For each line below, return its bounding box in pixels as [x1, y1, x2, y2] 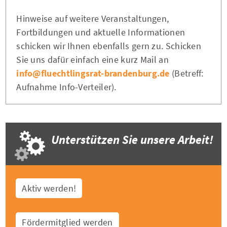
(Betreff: [169, 67, 204, 80]
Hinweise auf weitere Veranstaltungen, [16, 13, 169, 25]
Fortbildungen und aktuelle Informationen [16, 26, 185, 39]
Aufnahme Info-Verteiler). [16, 81, 117, 93]
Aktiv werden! [22, 182, 77, 195]
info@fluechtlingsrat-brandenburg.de [16, 67, 170, 80]
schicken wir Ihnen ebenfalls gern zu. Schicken [16, 40, 202, 52]
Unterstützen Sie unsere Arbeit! [51, 132, 214, 148]
